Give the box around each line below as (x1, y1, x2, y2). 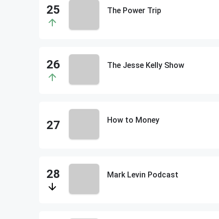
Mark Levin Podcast (107, 170, 178, 179)
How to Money (107, 115, 159, 125)
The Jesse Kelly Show (107, 61, 184, 70)
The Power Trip (107, 6, 161, 15)
